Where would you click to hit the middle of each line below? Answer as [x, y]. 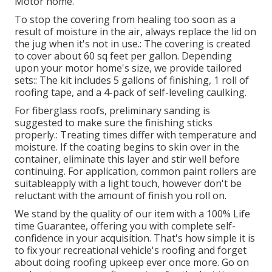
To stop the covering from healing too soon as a [125, 20]
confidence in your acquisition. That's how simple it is [135, 238]
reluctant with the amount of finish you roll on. [121, 196]
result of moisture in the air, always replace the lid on [135, 32]
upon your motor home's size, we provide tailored [128, 68]
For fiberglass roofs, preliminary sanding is [112, 111]
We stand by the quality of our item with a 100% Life [132, 214]
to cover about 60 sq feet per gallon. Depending [123, 56]
